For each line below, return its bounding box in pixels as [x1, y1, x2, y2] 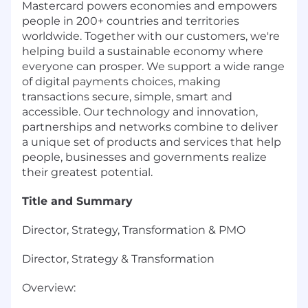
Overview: [22, 280, 76, 294]
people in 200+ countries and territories [22, 14, 239, 27]
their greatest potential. [22, 165, 153, 179]
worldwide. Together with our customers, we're [22, 29, 280, 43]
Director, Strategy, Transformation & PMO [22, 223, 245, 236]
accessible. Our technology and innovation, [22, 104, 258, 118]
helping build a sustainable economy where [22, 44, 263, 58]
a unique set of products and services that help [22, 135, 281, 148]
